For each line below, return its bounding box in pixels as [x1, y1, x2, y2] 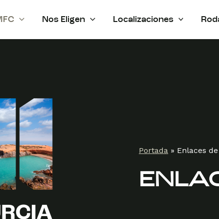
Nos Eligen [42, 15, 85, 24]
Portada [139, 145, 168, 155]
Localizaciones [112, 15, 174, 24]
